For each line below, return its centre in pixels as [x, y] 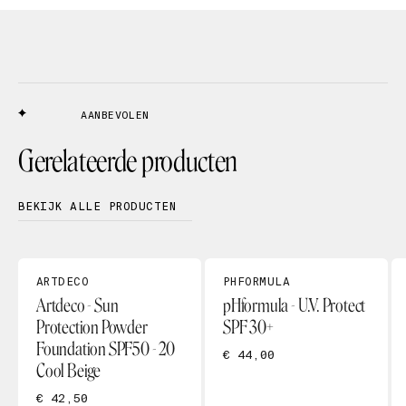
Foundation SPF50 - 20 [106, 349]
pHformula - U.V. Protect [294, 305]
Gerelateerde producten [128, 161]
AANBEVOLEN [115, 115]
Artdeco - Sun [77, 305]
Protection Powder [92, 327]
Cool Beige [68, 371]
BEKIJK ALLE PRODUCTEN [97, 207]
